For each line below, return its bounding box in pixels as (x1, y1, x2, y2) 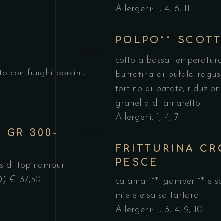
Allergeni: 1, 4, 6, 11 (115, 4, 190, 14)
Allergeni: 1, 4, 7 (115, 112, 179, 122)
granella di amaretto (115, 98, 200, 108)
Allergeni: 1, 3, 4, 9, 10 (115, 205, 203, 215)
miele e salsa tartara (115, 191, 199, 200)
